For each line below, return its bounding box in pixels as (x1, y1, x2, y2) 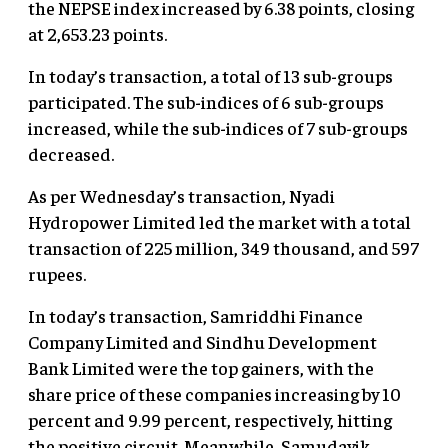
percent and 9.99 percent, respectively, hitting (28, 408, 392, 432)
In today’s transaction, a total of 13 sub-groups (28, 64, 393, 88)
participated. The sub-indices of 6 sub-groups (28, 90, 384, 114)
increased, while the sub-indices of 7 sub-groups (28, 116, 408, 140)
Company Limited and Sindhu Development (28, 330, 377, 354)
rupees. (28, 262, 86, 286)
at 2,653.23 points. (28, 22, 167, 46)
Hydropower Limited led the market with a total (28, 210, 411, 234)
